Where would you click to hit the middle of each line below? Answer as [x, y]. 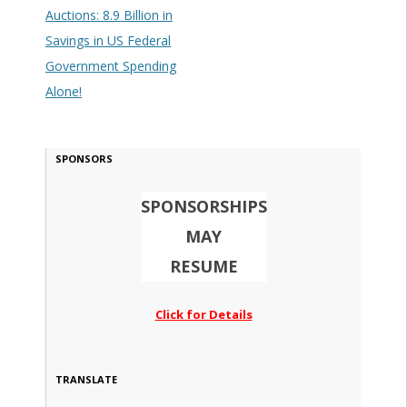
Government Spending [110, 66]
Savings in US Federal [108, 41]
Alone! [63, 92]
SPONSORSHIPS [203, 207]
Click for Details [203, 315]
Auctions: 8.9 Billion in [109, 15]
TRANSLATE [86, 380]
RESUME [203, 267]
